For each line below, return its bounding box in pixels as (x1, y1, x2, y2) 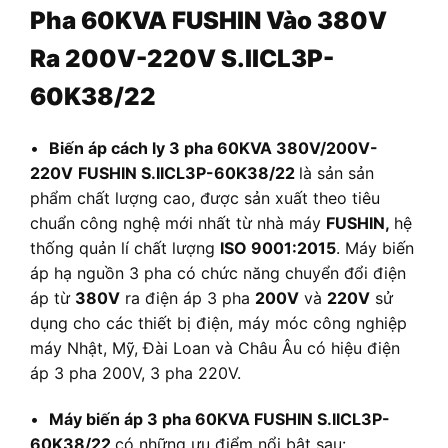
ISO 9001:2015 (220, 238, 336, 259)
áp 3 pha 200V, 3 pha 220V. (30, 363, 241, 384)
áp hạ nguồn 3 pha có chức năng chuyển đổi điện (30, 263, 406, 284)
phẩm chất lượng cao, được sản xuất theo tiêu (30, 188, 380, 209)
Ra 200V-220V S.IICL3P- (30, 44, 334, 74)
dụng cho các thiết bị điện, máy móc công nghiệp (30, 313, 407, 334)
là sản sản (299, 163, 374, 184)
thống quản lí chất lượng (30, 238, 220, 259)
